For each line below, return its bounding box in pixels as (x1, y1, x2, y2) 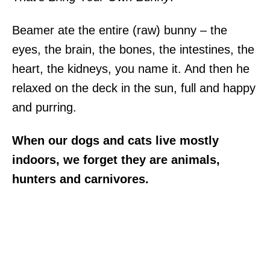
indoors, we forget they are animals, (12, 152, 220, 166)
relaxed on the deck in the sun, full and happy (12, 81, 256, 95)
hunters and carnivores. (12, 172, 149, 186)
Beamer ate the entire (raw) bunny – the (12, 23, 227, 37)
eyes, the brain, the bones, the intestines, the (12, 42, 254, 56)
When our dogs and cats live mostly (12, 133, 219, 147)
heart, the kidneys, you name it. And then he (12, 61, 250, 75)
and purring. (12, 100, 77, 114)
